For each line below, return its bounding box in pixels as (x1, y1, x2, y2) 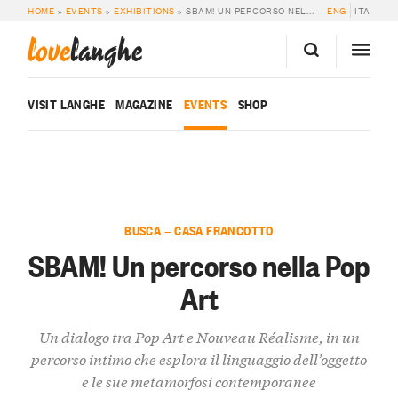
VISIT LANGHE (28, 94, 105, 114)
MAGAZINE (115, 94, 173, 114)
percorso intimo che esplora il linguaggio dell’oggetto (31, 348, 367, 370)
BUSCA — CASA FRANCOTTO (124, 220, 274, 240)
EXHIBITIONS (114, 3, 175, 19)
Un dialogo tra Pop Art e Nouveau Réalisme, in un (38, 326, 360, 347)
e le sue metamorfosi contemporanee (82, 370, 316, 392)
